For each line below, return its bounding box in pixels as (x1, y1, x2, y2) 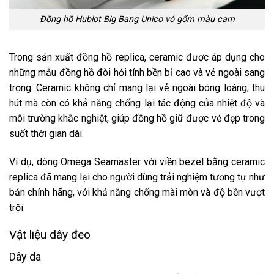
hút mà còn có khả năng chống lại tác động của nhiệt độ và (9, 97, 265, 109)
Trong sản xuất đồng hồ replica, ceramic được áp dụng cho (9, 51, 265, 63)
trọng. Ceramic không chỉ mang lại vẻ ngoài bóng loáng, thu (9, 81, 265, 94)
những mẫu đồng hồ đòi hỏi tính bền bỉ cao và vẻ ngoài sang (9, 66, 265, 78)
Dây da (9, 250, 41, 263)
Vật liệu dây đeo (9, 228, 91, 242)
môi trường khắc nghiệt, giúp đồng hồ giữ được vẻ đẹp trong (9, 112, 265, 124)
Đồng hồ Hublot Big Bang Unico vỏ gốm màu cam (39, 13, 235, 24)
